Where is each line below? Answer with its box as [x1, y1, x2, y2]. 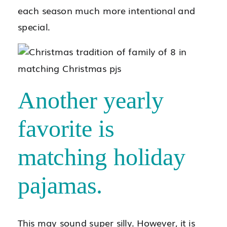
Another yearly [18, 87, 164, 114]
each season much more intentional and [18, 3, 195, 17]
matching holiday [18, 144, 186, 171]
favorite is [18, 116, 115, 142]
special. [18, 19, 50, 33]
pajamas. [18, 172, 103, 199]
